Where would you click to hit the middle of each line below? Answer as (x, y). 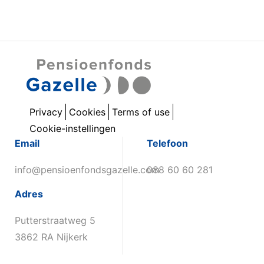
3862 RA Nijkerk (51, 237)
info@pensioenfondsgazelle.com (87, 170)
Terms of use (141, 112)
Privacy (46, 112)
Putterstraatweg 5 (55, 220)
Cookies (87, 112)
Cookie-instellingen (72, 128)
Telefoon (167, 143)
